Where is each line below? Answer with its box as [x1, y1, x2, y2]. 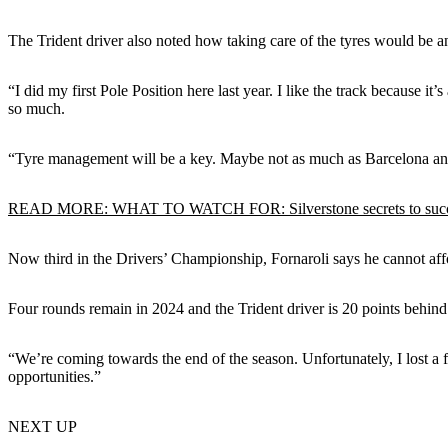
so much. [8, 99, 65, 117]
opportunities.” [8, 367, 101, 385]
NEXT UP [8, 417, 77, 435]
